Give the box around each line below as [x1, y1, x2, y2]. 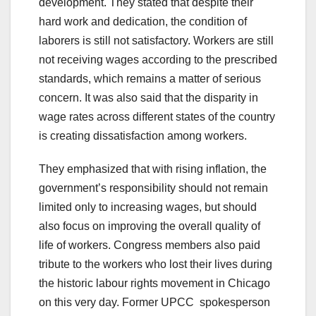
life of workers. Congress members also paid [39, 239, 260, 252]
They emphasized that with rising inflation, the [39, 163, 267, 176]
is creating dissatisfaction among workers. [39, 130, 247, 142]
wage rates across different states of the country [39, 111, 275, 123]
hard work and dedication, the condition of [39, 16, 247, 28]
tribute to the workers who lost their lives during [39, 258, 272, 271]
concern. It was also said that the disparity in [39, 92, 258, 104]
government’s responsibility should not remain [39, 182, 268, 195]
